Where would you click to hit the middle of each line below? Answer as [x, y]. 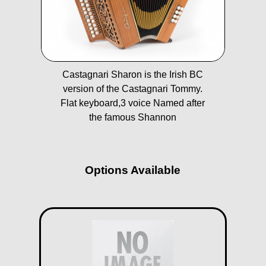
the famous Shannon [133, 118]
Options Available [133, 170]
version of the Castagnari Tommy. [133, 89]
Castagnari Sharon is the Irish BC [133, 75]
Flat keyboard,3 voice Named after [133, 103]
